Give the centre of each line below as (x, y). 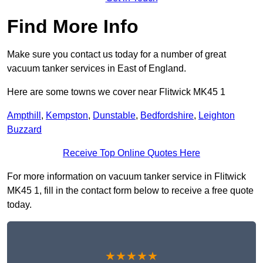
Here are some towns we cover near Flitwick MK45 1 (116, 92)
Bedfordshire (167, 116)
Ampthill (24, 116)
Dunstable (114, 116)
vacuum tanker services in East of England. (97, 69)
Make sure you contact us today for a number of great (117, 55)
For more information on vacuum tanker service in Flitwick (127, 177)
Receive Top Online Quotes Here (131, 153)
